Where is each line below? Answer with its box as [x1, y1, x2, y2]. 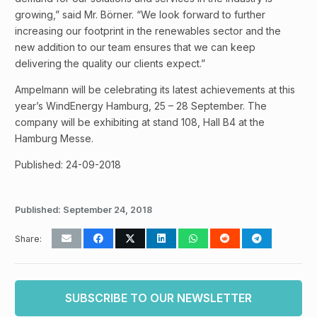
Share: [15, 233, 42, 244]
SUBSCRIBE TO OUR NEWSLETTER [65, 290, 252, 305]
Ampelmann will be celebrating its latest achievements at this [15, 83, 295, 96]
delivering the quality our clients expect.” [15, 57, 205, 70]
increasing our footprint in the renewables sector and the [15, 25, 281, 38]
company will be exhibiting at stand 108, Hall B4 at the [15, 116, 265, 129]
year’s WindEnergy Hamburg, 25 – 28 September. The [15, 100, 267, 113]
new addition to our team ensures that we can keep [15, 41, 255, 54]
